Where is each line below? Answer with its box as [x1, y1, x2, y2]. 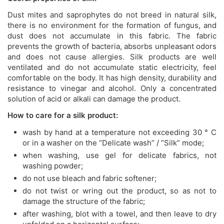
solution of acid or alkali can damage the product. [7, 93, 180, 103]
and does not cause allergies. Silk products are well [7, 51, 216, 61]
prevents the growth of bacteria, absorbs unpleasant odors [7, 41, 216, 51]
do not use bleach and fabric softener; [22, 173, 156, 183]
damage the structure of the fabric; [22, 196, 145, 206]
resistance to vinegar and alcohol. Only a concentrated [7, 83, 216, 93]
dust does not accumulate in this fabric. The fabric [7, 30, 216, 40]
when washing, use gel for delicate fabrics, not [22, 150, 216, 160]
